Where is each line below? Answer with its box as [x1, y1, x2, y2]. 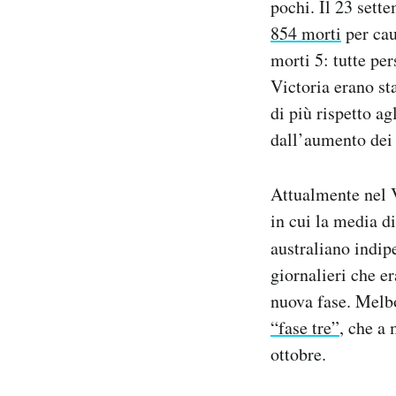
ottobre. [270, 342, 326, 367]
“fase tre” [270, 316, 339, 340]
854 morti [270, 21, 341, 46]
